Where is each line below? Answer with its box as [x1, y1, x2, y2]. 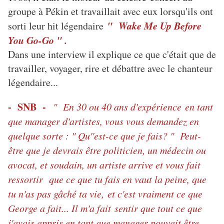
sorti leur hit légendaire [8, 19, 107, 33]
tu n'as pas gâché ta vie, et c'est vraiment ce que [8, 187, 202, 200]
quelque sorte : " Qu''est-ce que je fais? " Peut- [8, 129, 201, 142]
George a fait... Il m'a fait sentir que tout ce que [8, 201, 202, 215]
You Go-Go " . [8, 33, 67, 47]
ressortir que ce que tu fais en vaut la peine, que [8, 172, 206, 186]
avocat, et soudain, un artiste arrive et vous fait [8, 158, 200, 171]
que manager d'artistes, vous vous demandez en [8, 114, 199, 128]
